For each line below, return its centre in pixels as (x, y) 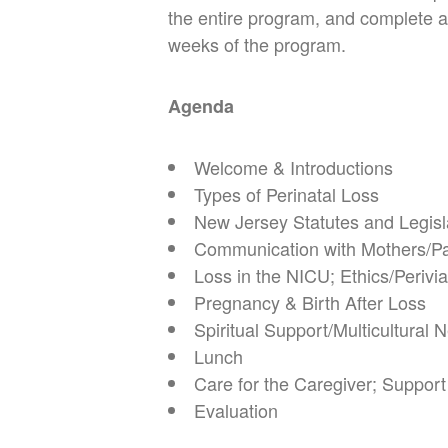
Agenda (201, 105)
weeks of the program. (257, 43)
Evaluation (236, 409)
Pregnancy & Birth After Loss (310, 301)
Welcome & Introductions (293, 166)
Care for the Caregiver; (288, 382)
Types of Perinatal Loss (286, 193)
